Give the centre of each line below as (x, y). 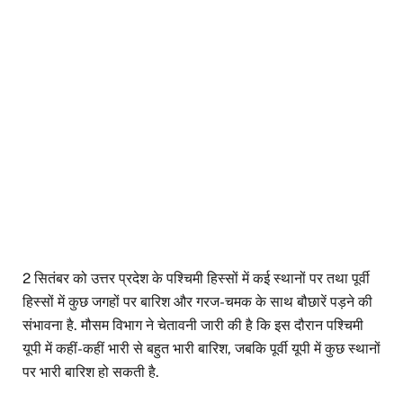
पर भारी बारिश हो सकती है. (91, 372)
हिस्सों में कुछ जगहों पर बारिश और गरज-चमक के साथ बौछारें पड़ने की (197, 302)
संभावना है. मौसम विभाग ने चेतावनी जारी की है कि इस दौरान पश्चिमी (193, 326)
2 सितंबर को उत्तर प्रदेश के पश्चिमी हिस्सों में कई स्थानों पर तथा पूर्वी (196, 279)
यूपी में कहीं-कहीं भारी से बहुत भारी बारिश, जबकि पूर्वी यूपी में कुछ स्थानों (201, 349)
